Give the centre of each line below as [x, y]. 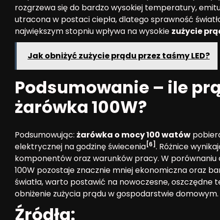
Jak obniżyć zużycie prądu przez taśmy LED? [119, 56]
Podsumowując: [46, 135]
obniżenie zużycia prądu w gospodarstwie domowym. [117, 194]
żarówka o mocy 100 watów [134, 135]
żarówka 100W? [81, 107]
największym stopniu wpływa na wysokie [93, 31]
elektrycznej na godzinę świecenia [80, 147]
